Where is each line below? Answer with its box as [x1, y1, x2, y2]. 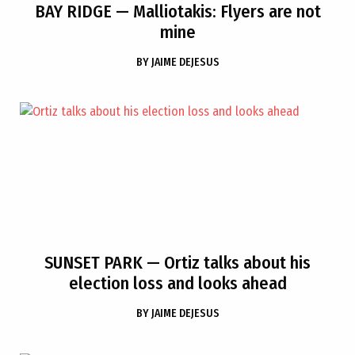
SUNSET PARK [44, 252, 143, 273]
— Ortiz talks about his [143, 252, 311, 273]
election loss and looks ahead [68, 273, 287, 294]
